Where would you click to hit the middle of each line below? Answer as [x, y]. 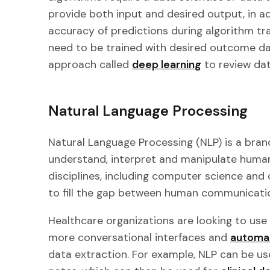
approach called [90, 65]
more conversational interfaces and [139, 238]
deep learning [167, 65]
